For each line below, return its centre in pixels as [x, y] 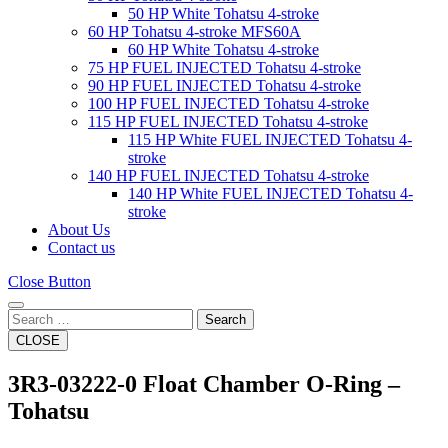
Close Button [49, 281]
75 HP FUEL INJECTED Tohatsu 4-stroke [224, 67]
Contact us [81, 247]
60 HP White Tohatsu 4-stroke [223, 49]
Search [225, 319]
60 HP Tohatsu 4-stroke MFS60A [194, 31]
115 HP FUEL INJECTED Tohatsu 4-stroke [228, 121]
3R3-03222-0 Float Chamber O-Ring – [204, 383]
